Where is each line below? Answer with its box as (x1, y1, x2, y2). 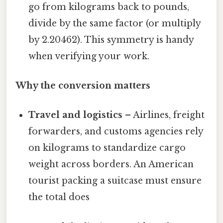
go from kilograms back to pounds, (28, 1, 190, 12)
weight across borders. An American (28, 159, 194, 170)
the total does (28, 192, 90, 203)
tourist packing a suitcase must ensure (28, 175, 202, 187)
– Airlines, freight (122, 110, 205, 121)
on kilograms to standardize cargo (28, 142, 186, 154)
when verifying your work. (28, 50, 150, 62)
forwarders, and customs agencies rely (28, 126, 204, 137)
